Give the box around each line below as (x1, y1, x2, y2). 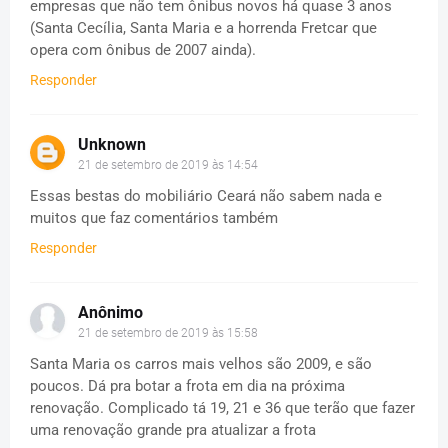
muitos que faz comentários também (30, 209, 278, 228)
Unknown (78, 135, 146, 155)
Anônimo (78, 303, 143, 323)
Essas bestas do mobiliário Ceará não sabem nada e (30, 187, 382, 206)
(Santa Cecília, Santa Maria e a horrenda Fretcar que (30, 19, 377, 38)
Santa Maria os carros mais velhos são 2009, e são (30, 355, 372, 374)
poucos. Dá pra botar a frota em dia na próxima (30, 377, 345, 396)
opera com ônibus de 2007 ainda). (30, 41, 256, 60)
